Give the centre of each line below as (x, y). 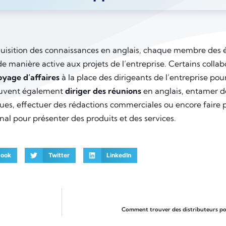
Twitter (59, 155)
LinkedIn (119, 155)
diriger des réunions (103, 91)
